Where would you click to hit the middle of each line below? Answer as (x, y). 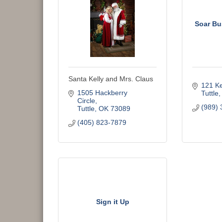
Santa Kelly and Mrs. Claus (111, 79)
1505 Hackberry (102, 93)
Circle (86, 101)
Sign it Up (112, 201)
